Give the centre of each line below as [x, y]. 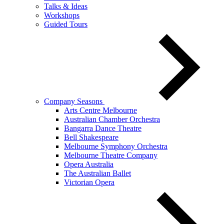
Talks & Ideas [66, 6]
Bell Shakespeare [91, 137]
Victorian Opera [89, 182]
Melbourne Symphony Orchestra [116, 146]
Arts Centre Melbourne [100, 110]
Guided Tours [66, 24]
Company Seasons [74, 101]
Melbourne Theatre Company [111, 155]
